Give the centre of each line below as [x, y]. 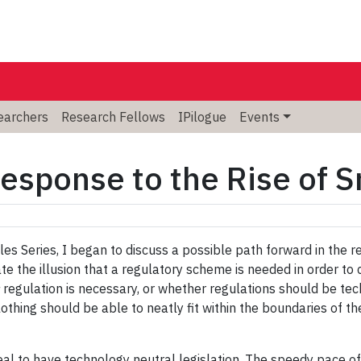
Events [259, 116]
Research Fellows [113, 116]
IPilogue [202, 116]
